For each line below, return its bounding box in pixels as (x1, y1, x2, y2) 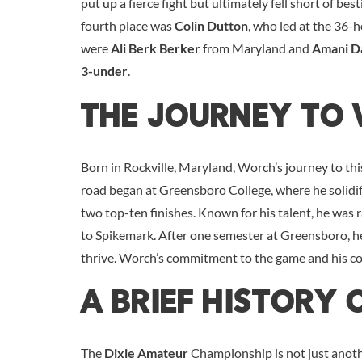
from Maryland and (200, 40, 312, 57)
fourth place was (81, 18, 175, 34)
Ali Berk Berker (111, 40, 200, 57)
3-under (81, 63, 128, 79)
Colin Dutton (175, 18, 248, 34)
